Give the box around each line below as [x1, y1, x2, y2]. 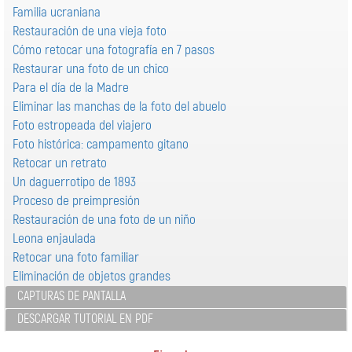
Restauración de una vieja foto [13, 23, 167, 39]
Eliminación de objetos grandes [13, 268, 170, 284]
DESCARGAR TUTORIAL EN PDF [17, 311, 153, 327]
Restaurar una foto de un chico [13, 60, 169, 77]
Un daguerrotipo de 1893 [13, 174, 136, 190]
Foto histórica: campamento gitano [13, 136, 189, 152]
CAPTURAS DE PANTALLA [17, 288, 126, 304]
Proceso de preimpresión [13, 192, 140, 209]
